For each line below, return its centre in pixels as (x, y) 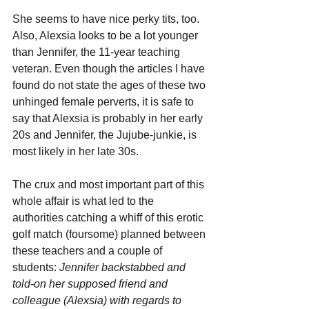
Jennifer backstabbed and (124, 267)
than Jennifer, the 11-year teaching (98, 52)
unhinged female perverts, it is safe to (104, 101)
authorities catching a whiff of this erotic (109, 217)
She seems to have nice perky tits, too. (107, 19)
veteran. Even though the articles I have (110, 68)
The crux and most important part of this (110, 184)
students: (36, 267)
